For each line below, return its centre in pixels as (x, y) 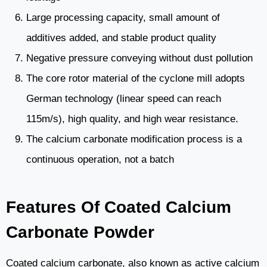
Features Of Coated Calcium (119, 207)
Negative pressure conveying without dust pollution (139, 58)
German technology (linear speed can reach (124, 99)
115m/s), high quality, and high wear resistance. (132, 119)
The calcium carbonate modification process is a (134, 139)
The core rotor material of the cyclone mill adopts (136, 79)
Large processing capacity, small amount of (123, 18)
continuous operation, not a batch (100, 160)
